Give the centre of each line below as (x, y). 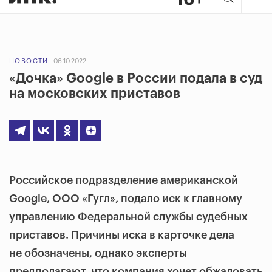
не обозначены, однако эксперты (98, 253)
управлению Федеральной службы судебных (128, 217)
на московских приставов (95, 93)
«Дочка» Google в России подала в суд (136, 78)
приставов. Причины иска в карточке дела (122, 235)
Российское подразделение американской (124, 180)
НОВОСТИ (29, 61)
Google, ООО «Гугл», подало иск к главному (126, 199)
